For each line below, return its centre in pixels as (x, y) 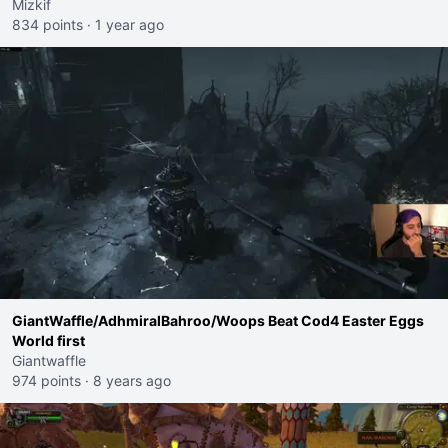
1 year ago (129, 24)
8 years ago (132, 380)
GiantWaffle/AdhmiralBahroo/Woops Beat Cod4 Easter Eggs (218, 320)
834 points (47, 24)
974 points (46, 380)
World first (48, 340)
